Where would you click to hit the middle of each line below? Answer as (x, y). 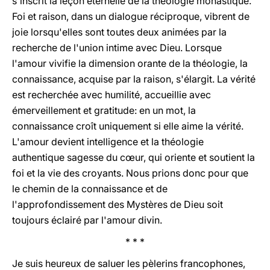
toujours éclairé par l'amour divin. (87, 220)
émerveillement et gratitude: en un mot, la (104, 110)
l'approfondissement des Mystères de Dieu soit (118, 204)
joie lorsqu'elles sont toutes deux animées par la (119, 32)
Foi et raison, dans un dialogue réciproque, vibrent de (131, 16)
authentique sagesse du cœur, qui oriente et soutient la (133, 157)
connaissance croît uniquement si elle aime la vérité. (128, 126)
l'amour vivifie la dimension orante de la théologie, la (130, 63)
